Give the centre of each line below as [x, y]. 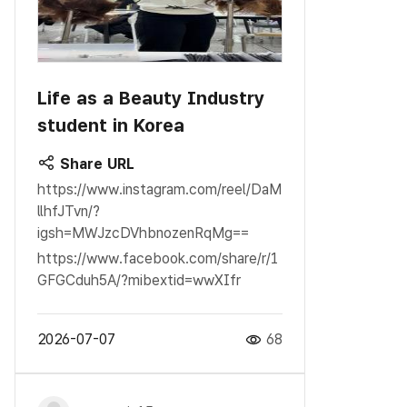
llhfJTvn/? [69, 211]
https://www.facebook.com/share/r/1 [158, 258]
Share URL [95, 164]
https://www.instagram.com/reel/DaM [159, 189]
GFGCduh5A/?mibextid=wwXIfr [139, 280]
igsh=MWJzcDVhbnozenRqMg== [143, 233]
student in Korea [111, 125]
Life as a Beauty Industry [151, 98]
